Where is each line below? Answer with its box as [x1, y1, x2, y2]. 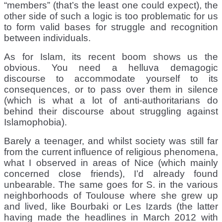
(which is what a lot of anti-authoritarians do [4, 95, 218, 106]
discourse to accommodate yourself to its [4, 73, 218, 84]
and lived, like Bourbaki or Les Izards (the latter [4, 201, 218, 212]
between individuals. [4, 32, 91, 43]
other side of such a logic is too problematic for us [4, 10, 218, 21]
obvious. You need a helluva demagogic [4, 62, 218, 73]
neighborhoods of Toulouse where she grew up [4, 190, 218, 201]
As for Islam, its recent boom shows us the [4, 51, 218, 62]
